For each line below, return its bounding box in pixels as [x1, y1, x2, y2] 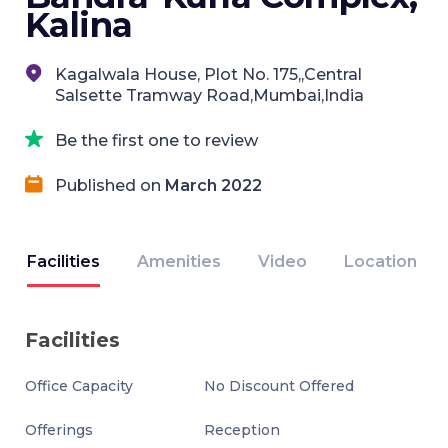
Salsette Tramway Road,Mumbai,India [55, 86, 364, 105]
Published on [55, 176, 165, 195]
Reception [204, 421, 281, 439]
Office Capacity [25, 377, 133, 395]
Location [344, 252, 417, 271]
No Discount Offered [204, 377, 355, 395]
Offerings [25, 421, 93, 439]
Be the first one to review [55, 131, 258, 150]
